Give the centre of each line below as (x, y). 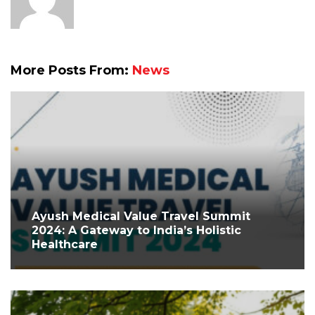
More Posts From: (71, 70)
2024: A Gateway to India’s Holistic (136, 230)
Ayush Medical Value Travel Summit (141, 216)
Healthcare (65, 244)
